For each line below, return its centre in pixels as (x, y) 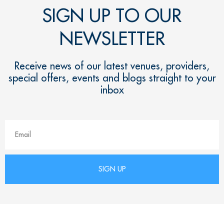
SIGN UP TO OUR (112, 15)
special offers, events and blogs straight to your (112, 77)
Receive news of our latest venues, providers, (112, 65)
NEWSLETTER (112, 38)
